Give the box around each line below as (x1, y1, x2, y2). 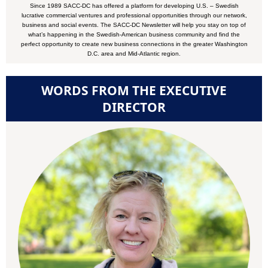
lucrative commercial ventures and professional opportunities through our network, (21, 12, 247, 19)
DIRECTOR (102, 99, 166, 115)
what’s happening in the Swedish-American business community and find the (28, 31, 240, 38)
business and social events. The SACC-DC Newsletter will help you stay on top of (22, 22, 246, 28)
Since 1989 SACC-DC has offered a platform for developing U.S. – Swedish (29, 2, 239, 9)
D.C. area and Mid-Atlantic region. (87, 50, 181, 57)
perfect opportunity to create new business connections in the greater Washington (20, 41, 248, 47)
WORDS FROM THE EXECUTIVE (41, 82, 227, 99)
